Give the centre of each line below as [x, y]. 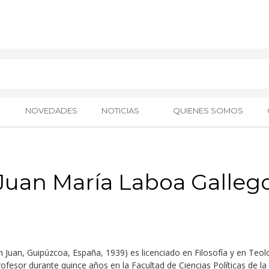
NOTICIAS [120, 110]
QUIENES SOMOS [208, 110]
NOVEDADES [51, 110]
